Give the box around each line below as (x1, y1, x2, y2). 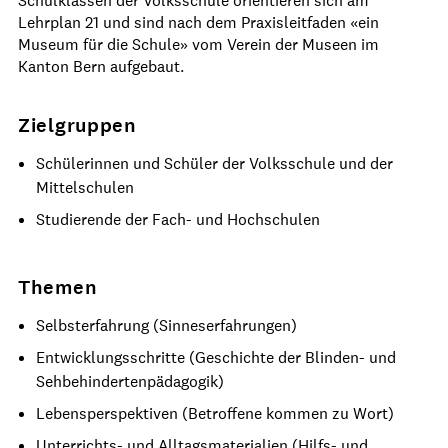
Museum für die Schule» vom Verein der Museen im (18, 33, 379, 55)
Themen (18, 273, 98, 301)
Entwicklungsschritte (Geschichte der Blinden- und (35, 346, 396, 368)
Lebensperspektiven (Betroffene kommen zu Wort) (35, 402, 394, 424)
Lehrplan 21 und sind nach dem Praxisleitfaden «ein (18, 11, 379, 33)
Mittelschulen (35, 176, 134, 198)
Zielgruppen (18, 111, 137, 139)
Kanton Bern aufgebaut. (18, 55, 184, 77)
